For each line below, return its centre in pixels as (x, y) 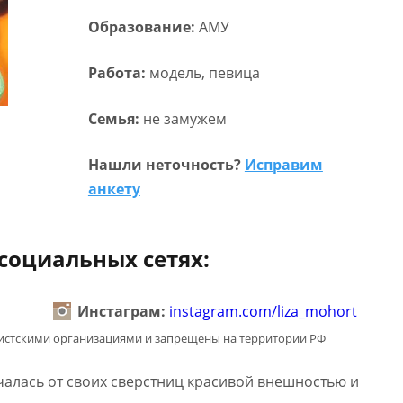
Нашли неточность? (166, 165)
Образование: (143, 27)
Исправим (283, 165)
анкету (114, 189)
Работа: (118, 73)
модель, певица (204, 73)
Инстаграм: (123, 311)
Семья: (115, 119)
